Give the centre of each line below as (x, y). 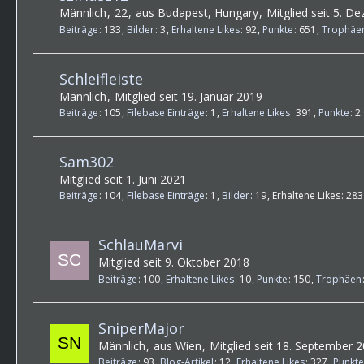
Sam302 (87, 161)
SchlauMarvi (141, 245)
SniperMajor (141, 328)
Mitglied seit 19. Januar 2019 (188, 96)
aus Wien (178, 345)
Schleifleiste (101, 78)
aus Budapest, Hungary (197, 13)
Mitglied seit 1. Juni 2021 (123, 179)
